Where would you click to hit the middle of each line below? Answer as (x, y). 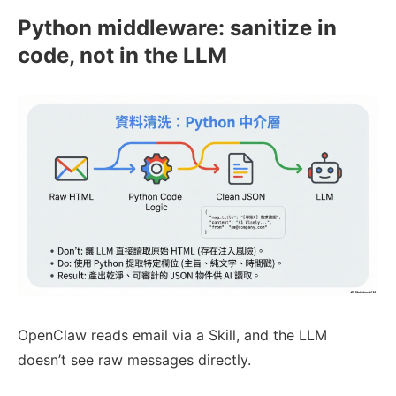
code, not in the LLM (122, 55)
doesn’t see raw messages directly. (134, 360)
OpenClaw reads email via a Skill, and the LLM (172, 335)
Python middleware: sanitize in (177, 27)
